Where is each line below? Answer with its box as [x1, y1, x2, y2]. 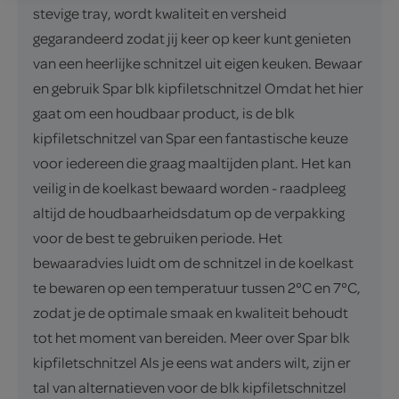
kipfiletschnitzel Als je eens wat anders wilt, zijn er [33, 353, 351, 372]
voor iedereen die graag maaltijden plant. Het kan [33, 153, 351, 173]
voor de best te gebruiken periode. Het [33, 228, 282, 248]
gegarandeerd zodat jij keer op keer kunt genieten [33, 28, 351, 48]
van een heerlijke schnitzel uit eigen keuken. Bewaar [33, 53, 362, 73]
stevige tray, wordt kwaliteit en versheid [33, 4, 287, 23]
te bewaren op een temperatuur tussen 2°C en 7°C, [33, 278, 361, 297]
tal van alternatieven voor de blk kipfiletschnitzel [33, 378, 346, 397]
